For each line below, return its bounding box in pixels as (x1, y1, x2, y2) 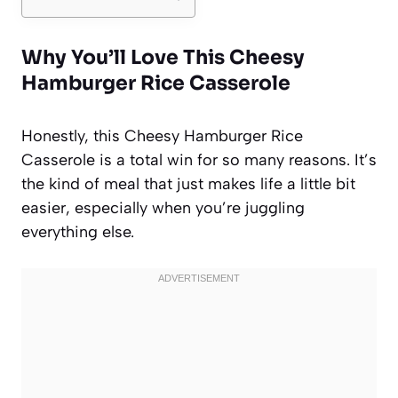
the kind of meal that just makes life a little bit (21, 173, 355, 194)
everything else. (21, 221, 134, 242)
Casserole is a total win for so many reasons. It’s (21, 149, 377, 170)
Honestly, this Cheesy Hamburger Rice (21, 125, 303, 146)
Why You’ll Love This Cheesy (21, 44, 305, 69)
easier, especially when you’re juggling (21, 197, 305, 218)
